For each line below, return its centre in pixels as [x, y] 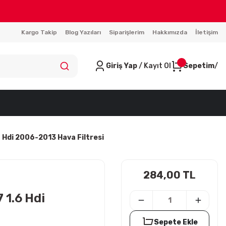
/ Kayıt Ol [155, 66]
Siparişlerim [127, 32]
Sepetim [199, 66]
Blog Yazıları [83, 32]
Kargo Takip [39, 32]
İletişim [207, 32]
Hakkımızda [170, 32]
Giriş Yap [122, 66]
